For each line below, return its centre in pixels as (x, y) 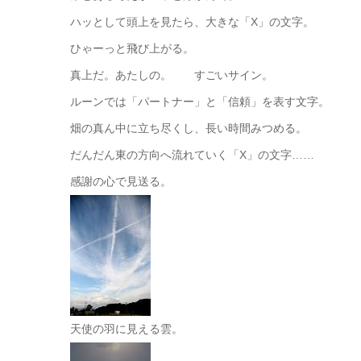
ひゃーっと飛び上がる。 (132, 48)
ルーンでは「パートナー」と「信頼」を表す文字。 (200, 102)
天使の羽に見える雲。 (127, 329)
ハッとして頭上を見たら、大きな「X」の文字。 (192, 22)
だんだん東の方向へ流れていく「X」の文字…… (192, 155)
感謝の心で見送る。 (121, 181)
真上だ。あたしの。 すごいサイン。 (172, 75)
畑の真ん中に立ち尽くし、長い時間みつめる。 (189, 128)
